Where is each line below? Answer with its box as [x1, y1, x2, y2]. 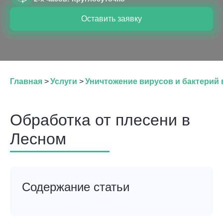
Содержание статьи [22, 180, 129, 194]
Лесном [10, 130, 66, 148]
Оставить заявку [81, 14, 142, 23]
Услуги [50, 77, 77, 86]
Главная [10, 77, 42, 86]
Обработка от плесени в [10, 111, 190, 129]
